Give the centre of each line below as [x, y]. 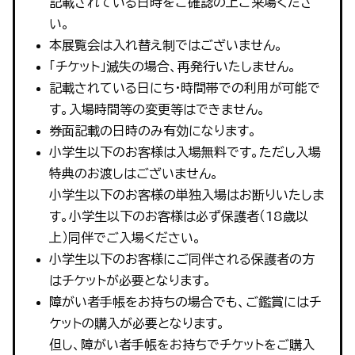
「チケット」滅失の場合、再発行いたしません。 [172, 66]
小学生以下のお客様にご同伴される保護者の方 [181, 259]
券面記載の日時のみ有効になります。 [153, 130]
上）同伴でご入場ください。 [125, 237]
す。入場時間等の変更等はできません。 [157, 109]
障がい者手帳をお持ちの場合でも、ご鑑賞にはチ [185, 302]
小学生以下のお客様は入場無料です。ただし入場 [185, 152]
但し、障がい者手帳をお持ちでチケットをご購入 [181, 344]
